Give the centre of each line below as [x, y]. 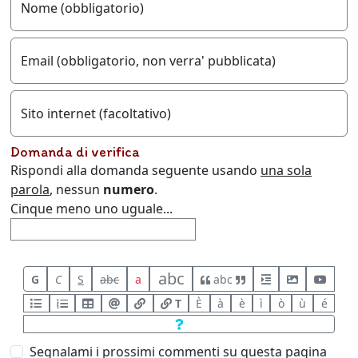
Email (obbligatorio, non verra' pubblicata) [148, 61]
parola [30, 189]
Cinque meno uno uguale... [91, 209]
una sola [286, 170]
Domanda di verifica [75, 152]
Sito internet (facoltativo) [96, 113]
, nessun [76, 189]
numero [129, 189]
